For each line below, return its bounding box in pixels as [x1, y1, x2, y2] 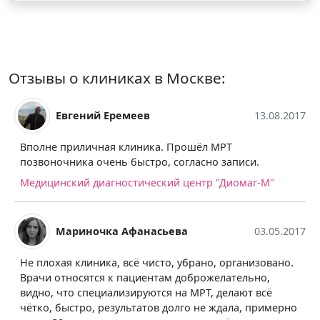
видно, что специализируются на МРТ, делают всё [16, 285, 269, 299]
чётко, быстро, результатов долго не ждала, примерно [16, 300, 294, 314]
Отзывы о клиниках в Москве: [9, 67, 226, 88]
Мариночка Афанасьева [51, 224, 184, 239]
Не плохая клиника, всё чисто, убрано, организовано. [16, 255, 290, 269]
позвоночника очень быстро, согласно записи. [16, 154, 256, 169]
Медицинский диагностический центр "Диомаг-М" [16, 175, 271, 189]
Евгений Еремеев [51, 109, 146, 123]
